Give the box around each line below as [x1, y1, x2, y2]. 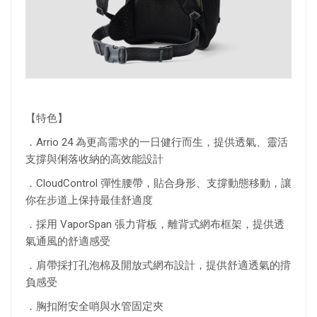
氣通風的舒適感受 [25, 234, 116, 248]
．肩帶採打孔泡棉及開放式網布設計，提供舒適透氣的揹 [25, 258, 291, 272]
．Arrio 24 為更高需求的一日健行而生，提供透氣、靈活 [25, 135, 288, 149]
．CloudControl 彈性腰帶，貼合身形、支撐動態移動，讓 [25, 176, 292, 190]
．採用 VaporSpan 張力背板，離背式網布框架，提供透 [25, 217, 284, 231]
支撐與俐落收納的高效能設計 [25, 152, 163, 166]
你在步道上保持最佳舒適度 [25, 193, 158, 207]
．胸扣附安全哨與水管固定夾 [25, 299, 169, 313]
